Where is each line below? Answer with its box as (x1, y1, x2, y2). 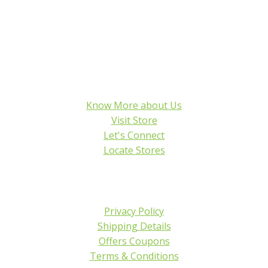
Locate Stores (103, 144, 165, 157)
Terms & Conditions (89, 249, 179, 263)
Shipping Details (97, 220, 171, 233)
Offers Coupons (98, 234, 170, 248)
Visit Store (111, 114, 157, 127)
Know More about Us (86, 99, 182, 112)
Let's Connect (103, 129, 165, 142)
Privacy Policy (104, 205, 164, 218)
